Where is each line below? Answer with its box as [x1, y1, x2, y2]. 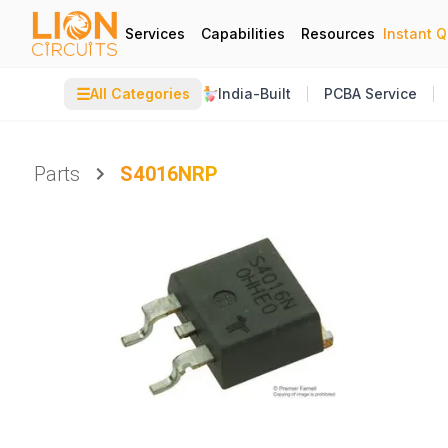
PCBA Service [324, 85, 417, 102]
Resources [301, 24, 375, 42]
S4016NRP [120, 162, 219, 186]
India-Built [218, 85, 291, 102]
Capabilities [201, 24, 285, 42]
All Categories [90, 85, 190, 102]
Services [125, 24, 185, 42]
